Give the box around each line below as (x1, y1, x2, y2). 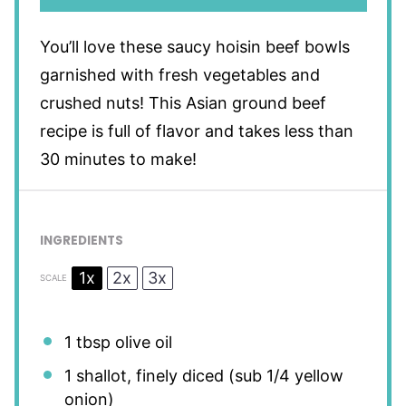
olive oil (110, 333, 172, 353)
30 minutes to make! (39, 149, 201, 169)
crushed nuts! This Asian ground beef (39, 92, 326, 112)
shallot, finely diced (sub (71, 366, 266, 386)
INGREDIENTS (39, 231, 123, 249)
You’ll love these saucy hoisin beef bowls (39, 36, 350, 56)
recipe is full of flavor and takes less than (39, 121, 353, 140)
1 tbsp (63, 333, 111, 353)
